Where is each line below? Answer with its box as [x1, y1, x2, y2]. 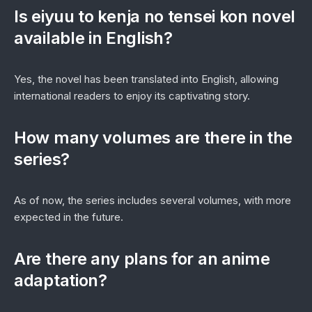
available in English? [14, 28, 173, 48]
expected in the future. [14, 210, 123, 224]
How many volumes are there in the [14, 127, 293, 148]
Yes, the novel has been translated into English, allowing [14, 72, 279, 86]
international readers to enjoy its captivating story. [14, 89, 250, 102]
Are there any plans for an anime [14, 249, 270, 269]
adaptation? [14, 270, 107, 290]
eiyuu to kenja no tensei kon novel [31, 6, 295, 26]
